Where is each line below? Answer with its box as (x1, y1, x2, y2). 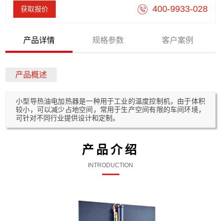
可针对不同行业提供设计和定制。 (16, 113, 120, 122)
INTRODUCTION (88, 161, 133, 169)
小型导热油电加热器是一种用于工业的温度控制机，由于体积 (16, 97, 205, 105)
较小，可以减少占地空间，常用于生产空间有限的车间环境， (16, 105, 205, 113)
